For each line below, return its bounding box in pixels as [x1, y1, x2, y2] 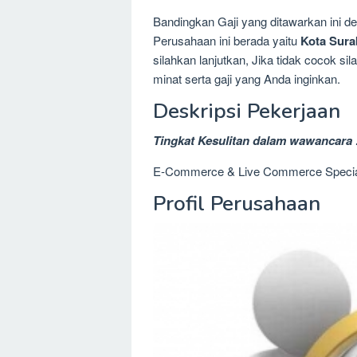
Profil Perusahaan [153, 189, 320, 218]
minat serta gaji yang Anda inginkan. [153, 69, 340, 87]
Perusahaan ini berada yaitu [153, 31, 300, 49]
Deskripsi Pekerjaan [153, 96, 340, 125]
